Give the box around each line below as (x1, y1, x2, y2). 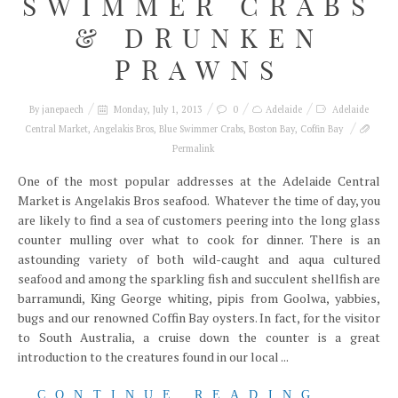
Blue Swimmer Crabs (159, 123, 243, 135)
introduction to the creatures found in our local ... (18, 348, 289, 365)
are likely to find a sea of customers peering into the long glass (18, 211, 380, 228)
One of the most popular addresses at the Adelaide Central (18, 172, 380, 189)
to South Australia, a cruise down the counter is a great (18, 329, 380, 346)
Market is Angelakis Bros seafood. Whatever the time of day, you (18, 192, 380, 209)
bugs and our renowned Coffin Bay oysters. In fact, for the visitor (18, 309, 380, 326)
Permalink (172, 142, 214, 155)
